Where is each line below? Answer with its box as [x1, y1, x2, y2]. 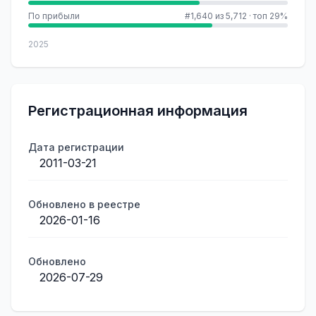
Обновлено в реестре [28, 198, 140, 210]
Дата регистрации [28, 141, 124, 153]
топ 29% [253, 11, 288, 21]
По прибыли [28, 11, 80, 21]
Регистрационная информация [28, 102, 248, 119]
